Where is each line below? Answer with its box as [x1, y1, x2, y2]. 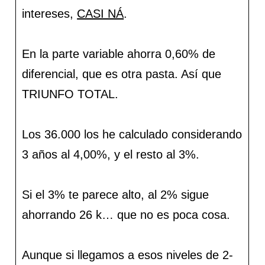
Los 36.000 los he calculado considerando [22, 128, 243, 141]
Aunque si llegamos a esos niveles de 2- [22, 248, 234, 262]
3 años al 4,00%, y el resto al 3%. [22, 148, 200, 161]
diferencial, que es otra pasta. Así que [22, 67, 222, 81]
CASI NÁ [77, 7, 124, 21]
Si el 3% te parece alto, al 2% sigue [22, 188, 209, 202]
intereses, [22, 7, 77, 21]
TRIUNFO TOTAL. [22, 88, 119, 101]
